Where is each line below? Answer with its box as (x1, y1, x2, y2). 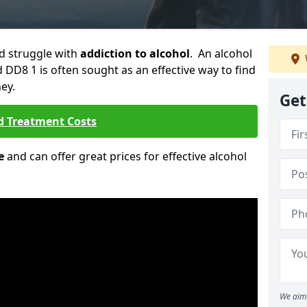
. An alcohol (190, 46, 252, 61)
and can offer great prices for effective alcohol (4, 149, 247, 164)
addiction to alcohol (80, 46, 190, 61)
